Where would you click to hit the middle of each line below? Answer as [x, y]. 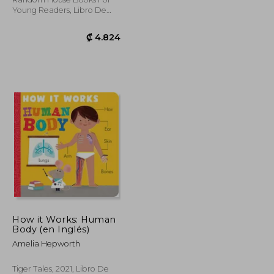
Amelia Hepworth [46, 243]
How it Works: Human [64, 219]
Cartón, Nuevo [40, 20]
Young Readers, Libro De [60, 10]
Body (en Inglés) [51, 229]
